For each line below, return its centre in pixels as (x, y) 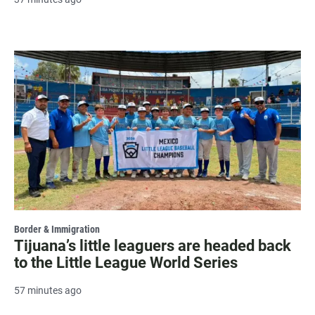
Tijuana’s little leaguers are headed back (153, 246)
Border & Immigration (57, 230)
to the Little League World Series (126, 263)
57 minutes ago (48, 291)
